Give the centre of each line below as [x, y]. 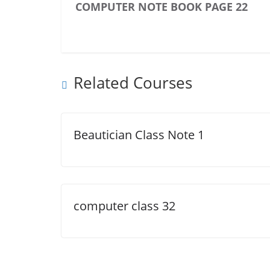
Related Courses [133, 83]
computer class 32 [124, 206]
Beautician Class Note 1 [139, 135]
